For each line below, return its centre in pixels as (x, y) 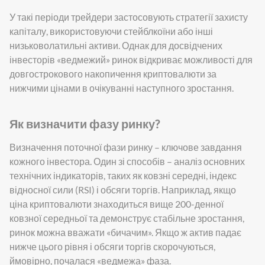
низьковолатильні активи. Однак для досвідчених (116, 45)
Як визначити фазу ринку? (85, 123)
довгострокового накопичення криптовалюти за (113, 73)
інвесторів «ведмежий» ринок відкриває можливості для (131, 59)
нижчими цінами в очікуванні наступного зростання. (122, 88)
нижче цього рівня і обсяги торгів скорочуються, (112, 246)
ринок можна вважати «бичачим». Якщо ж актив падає (125, 232)
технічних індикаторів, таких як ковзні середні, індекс (123, 175)
